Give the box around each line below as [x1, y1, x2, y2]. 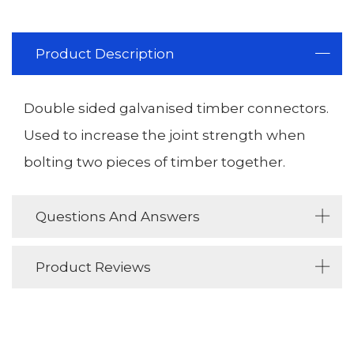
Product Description [36, 46, 175, 62]
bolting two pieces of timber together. [24, 154, 288, 171]
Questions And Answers [36, 209, 200, 225]
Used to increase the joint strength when [24, 127, 306, 144]
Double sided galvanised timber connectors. [24, 100, 329, 117]
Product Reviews [36, 259, 151, 276]
